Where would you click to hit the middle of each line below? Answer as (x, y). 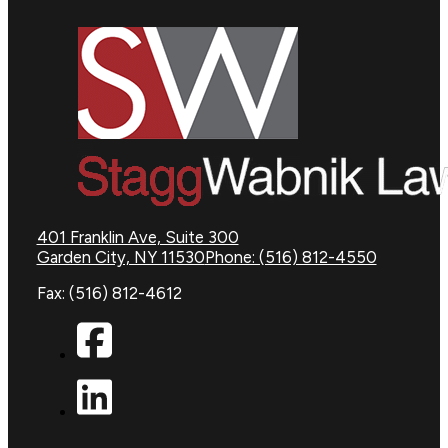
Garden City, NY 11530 (120, 256)
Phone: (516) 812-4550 (290, 256)
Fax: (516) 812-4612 (109, 293)
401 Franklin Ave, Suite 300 (137, 236)
